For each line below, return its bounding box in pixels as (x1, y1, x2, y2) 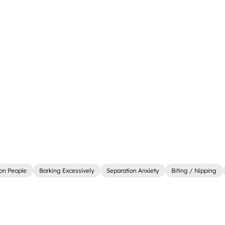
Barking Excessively (39, 167, 94, 175)
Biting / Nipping (171, 167, 217, 175)
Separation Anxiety (106, 167, 160, 175)
